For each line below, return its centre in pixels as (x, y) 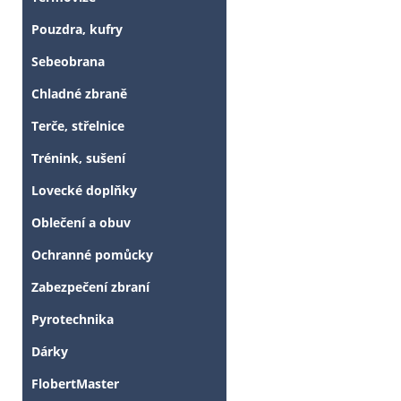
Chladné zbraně (79, 94)
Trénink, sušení (78, 158)
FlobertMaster (75, 384)
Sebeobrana (68, 62)
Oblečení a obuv (81, 223)
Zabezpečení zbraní (90, 287)
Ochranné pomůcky (92, 255)
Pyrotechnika (73, 320)
